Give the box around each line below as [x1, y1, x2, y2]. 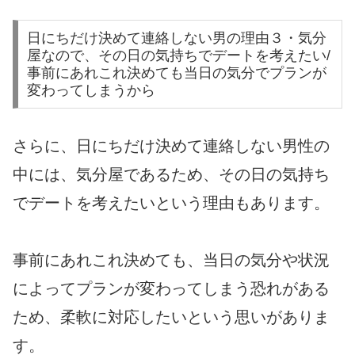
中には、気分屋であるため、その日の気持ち [13, 166, 330, 184]
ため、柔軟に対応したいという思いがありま [13, 308, 330, 326]
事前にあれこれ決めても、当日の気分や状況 [13, 251, 330, 269]
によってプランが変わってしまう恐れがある [13, 280, 330, 298]
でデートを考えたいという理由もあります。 [13, 194, 330, 212]
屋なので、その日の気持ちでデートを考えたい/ [26, 48, 330, 64]
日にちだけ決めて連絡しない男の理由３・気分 [26, 30, 326, 47]
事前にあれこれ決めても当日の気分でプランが [26, 65, 326, 82]
